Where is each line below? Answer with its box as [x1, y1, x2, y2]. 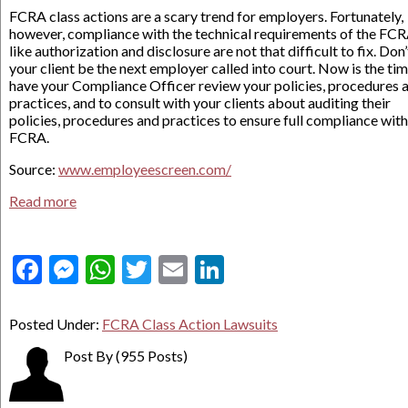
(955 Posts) [116, 347, 188, 364]
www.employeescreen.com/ [58, 160, 231, 178]
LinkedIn [224, 251, 331, 287]
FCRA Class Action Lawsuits [102, 315, 278, 332]
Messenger [78, 251, 217, 287]
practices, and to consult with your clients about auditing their [9, 94, 391, 111]
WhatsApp [115, 251, 250, 287]
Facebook [42, 251, 162, 287]
